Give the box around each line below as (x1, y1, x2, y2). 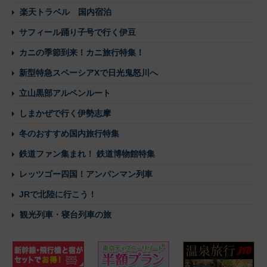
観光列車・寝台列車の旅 (20, 210, 111, 220)
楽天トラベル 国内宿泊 (20, 7, 111, 17)
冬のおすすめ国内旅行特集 (19, 129, 119, 139)
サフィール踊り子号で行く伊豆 (19, 27, 136, 38)
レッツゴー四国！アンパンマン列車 (19, 169, 153, 179)
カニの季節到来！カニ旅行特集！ (19, 48, 144, 58)
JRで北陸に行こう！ (19, 190, 97, 200)
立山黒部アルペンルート (19, 88, 111, 98)
